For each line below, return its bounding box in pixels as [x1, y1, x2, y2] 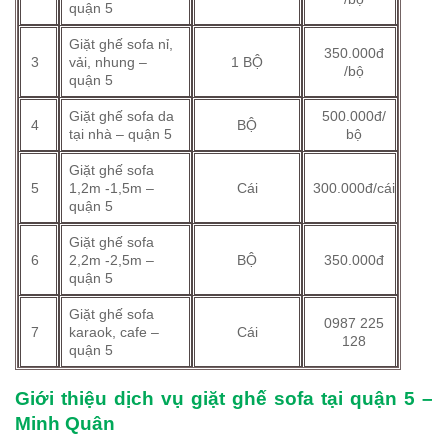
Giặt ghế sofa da [69, 107, 175, 124]
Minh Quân [15, 412, 115, 434]
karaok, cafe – [69, 323, 160, 340]
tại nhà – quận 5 [69, 125, 173, 142]
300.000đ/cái [312, 179, 395, 196]
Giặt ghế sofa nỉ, [69, 35, 174, 52]
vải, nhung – [69, 53, 148, 70]
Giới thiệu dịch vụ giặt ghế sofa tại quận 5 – [15, 387, 433, 409]
